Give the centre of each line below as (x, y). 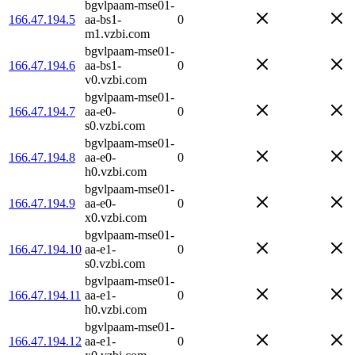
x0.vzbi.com (116, 217)
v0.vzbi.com (116, 79)
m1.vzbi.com (117, 33)
